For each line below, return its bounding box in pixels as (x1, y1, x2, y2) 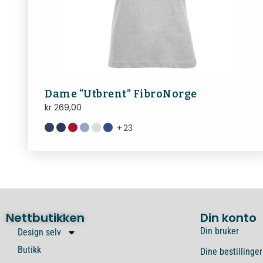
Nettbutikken (6, 209, 85, 226)
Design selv (18, 226, 61, 238)
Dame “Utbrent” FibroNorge (45, 87, 197, 100)
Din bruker (200, 225, 239, 237)
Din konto (200, 209, 257, 226)
